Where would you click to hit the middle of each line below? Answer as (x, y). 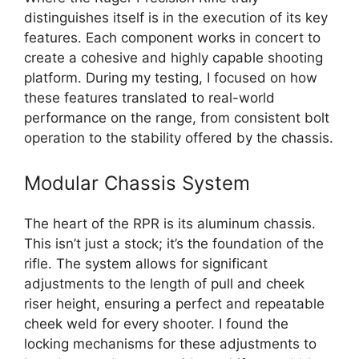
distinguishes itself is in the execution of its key (176, 18)
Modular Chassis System (137, 183)
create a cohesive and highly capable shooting (173, 58)
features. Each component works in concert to (172, 38)
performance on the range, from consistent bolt (177, 118)
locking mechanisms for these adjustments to (170, 343)
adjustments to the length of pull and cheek (164, 283)
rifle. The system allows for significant (146, 263)
